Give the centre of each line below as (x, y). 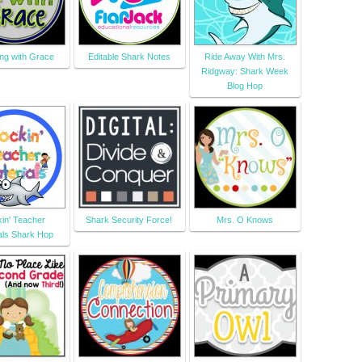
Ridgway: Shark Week (244, 72)
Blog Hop (244, 86)
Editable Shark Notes (129, 57)
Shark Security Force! (129, 220)
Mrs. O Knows (244, 220)
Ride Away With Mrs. (244, 57)
